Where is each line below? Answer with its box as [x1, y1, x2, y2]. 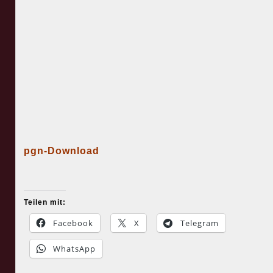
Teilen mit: [23, 198, 66, 207]
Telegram [180, 218, 219, 229]
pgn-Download [23, 146, 99, 157]
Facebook [52, 218, 93, 229]
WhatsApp [52, 243, 96, 255]
